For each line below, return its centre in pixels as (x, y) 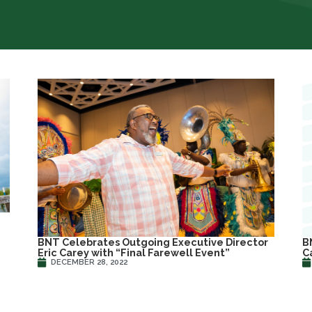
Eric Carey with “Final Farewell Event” (134, 252)
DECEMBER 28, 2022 (89, 262)
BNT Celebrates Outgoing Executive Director (153, 242)
